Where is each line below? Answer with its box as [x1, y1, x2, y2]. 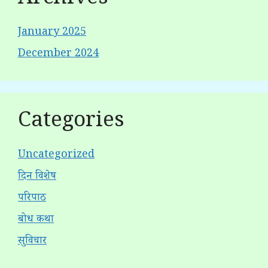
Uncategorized [18, 147, 95, 165]
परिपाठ [18, 190, 46, 208]
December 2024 [18, 46, 99, 63]
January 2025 [18, 25, 86, 42]
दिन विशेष [18, 169, 56, 186]
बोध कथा [18, 212, 54, 229]
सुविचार [18, 233, 47, 251]
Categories [18, 106, 124, 140]
